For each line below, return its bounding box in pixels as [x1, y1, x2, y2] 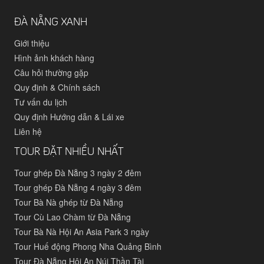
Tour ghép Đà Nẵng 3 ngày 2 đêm [14, 167, 142, 179]
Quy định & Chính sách [14, 81, 101, 93]
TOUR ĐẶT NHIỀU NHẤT [14, 147, 124, 158]
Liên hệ [14, 126, 42, 137]
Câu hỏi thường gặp [14, 67, 89, 78]
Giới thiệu [14, 37, 50, 49]
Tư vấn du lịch [14, 96, 68, 108]
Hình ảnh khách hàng [14, 52, 95, 64]
